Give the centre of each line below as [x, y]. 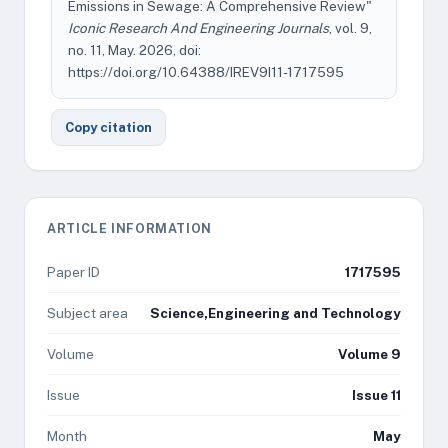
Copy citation [108, 127]
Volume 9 [369, 354]
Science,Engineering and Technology [275, 313]
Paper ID [73, 272]
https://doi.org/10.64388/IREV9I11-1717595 [206, 72]
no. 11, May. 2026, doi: [134, 50]
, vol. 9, [350, 28]
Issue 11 [376, 395]
